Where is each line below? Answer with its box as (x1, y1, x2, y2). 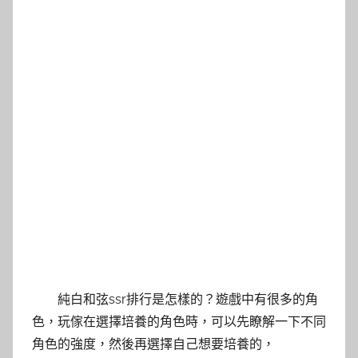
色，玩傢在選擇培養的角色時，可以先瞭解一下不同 (32, 313, 326, 329)
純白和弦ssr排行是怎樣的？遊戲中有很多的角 (58, 291, 318, 307)
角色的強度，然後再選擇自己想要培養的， (32, 336, 275, 352)
